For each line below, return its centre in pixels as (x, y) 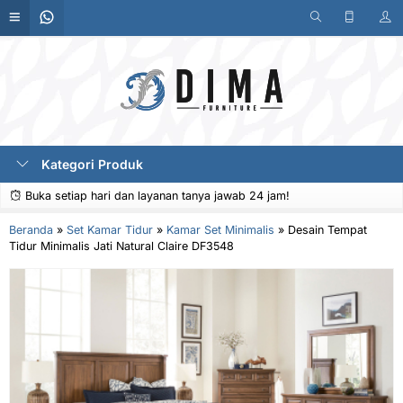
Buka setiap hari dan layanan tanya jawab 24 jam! (156, 196)
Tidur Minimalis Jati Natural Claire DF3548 (121, 246)
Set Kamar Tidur (110, 230)
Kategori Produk (90, 164)
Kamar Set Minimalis (220, 230)
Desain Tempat (327, 230)
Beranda (31, 230)
